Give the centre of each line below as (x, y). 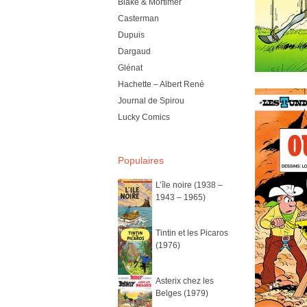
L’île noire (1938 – (189, 185)
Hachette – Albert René (161, 85)
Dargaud (134, 52)
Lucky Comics (144, 118)
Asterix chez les (185, 281)
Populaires (141, 161)
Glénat (130, 68)
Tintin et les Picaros (192, 233)
